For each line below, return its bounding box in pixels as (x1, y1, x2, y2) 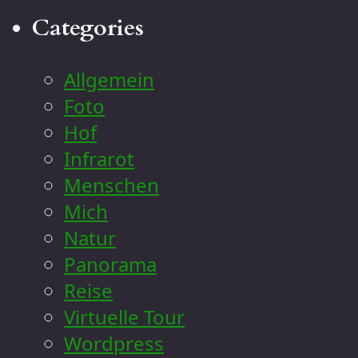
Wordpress (64, 329, 164, 356)
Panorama (64, 250, 157, 277)
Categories (32, 11, 144, 44)
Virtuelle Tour (64, 303, 185, 330)
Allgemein (64, 66, 154, 93)
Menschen (64, 171, 159, 198)
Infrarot (64, 145, 134, 172)
